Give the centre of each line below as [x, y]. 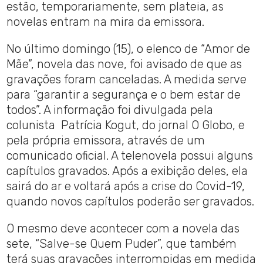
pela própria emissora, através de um [106, 141]
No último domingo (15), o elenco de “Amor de [129, 49]
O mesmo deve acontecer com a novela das [123, 229]
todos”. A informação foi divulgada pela [110, 110]
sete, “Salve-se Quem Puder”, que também [122, 244]
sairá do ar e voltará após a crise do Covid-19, [126, 186]
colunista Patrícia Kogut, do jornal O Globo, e [126, 125]
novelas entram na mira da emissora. [106, 22]
